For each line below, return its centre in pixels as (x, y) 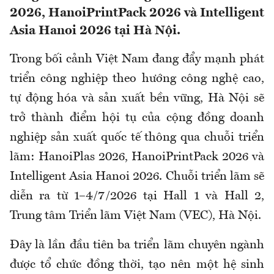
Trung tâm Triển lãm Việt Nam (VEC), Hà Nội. (135, 216)
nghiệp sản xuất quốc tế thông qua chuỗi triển (137, 138)
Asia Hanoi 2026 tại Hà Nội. (95, 31)
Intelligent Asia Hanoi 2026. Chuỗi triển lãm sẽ (137, 177)
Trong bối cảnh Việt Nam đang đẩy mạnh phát (137, 60)
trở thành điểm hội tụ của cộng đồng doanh (137, 118)
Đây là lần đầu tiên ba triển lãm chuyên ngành (137, 246)
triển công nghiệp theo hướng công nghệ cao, (137, 79)
